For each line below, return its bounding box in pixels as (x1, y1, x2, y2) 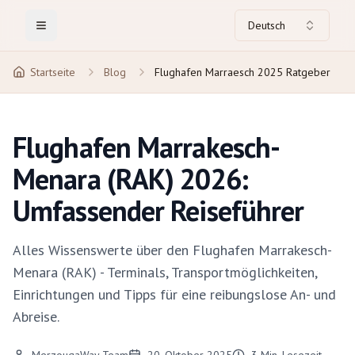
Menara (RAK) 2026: (13, 160, 248, 197)
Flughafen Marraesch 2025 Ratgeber (155, 65, 330, 79)
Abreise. (13, 307, 59, 326)
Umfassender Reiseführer (13, 192, 304, 229)
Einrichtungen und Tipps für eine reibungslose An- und (13, 285, 336, 303)
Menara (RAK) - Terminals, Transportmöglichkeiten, (13, 263, 317, 281)
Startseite (30, 65, 75, 79)
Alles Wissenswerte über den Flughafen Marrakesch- (13, 241, 332, 259)
